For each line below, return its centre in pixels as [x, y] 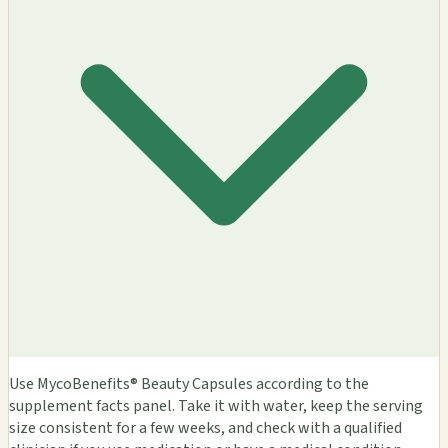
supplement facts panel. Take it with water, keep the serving [216, 406]
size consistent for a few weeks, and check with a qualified [205, 428]
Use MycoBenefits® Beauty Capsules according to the [189, 384]
